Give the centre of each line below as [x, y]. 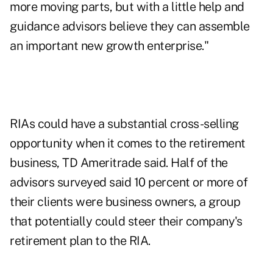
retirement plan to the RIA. [80, 241]
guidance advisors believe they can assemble [130, 27]
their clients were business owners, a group [125, 202]
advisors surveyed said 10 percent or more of [129, 183]
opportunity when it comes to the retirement [128, 144]
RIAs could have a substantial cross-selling [124, 124]
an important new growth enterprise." [109, 46]
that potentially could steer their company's [126, 222]
